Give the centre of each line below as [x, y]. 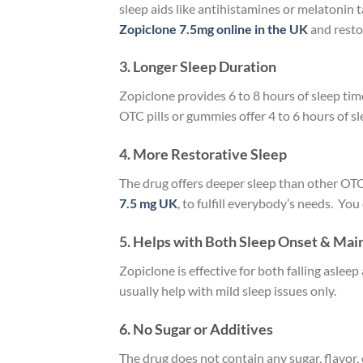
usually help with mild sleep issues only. [228, 290]
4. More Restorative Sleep [203, 154]
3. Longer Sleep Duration [198, 67]
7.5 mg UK [148, 203]
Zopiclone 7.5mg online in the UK [214, 28]
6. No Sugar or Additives [196, 329]
